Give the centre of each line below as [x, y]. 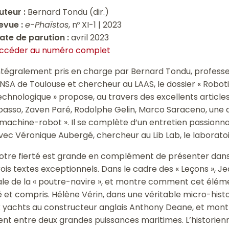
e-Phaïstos [47, 25]
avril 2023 [89, 37]
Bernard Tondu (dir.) [68, 12]
